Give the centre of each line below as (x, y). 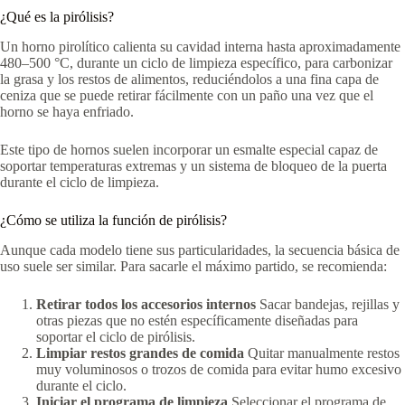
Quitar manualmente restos (324, 353)
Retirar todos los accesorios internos (146, 304)
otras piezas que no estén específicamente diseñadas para (197, 320)
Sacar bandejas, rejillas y (330, 304)
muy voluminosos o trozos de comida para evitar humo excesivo (219, 369)
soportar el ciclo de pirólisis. (116, 336)
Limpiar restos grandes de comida (140, 353)
